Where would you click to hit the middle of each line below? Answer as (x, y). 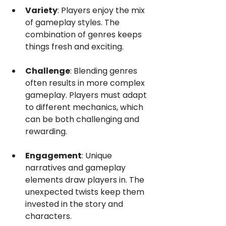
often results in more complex (86, 83)
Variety (41, 10)
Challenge (48, 71)
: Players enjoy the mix (102, 10)
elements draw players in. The (86, 180)
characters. (48, 216)
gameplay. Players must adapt (87, 95)
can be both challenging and (83, 119)
